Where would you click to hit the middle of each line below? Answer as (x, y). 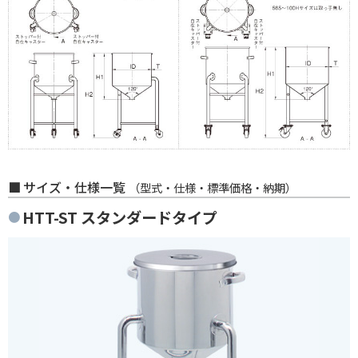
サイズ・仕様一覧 (76, 187)
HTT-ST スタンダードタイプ (120, 217)
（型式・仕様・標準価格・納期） (213, 187)
